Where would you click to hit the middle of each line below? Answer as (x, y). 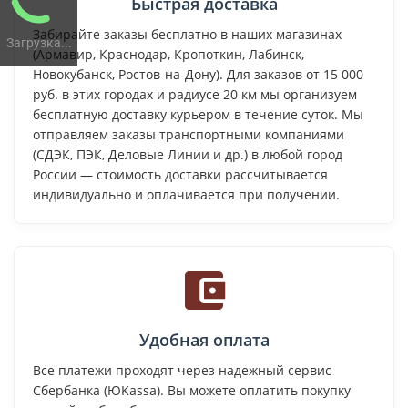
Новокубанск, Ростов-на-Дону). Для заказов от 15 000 (198, 74)
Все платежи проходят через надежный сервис (182, 370)
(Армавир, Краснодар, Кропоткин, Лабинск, (168, 54)
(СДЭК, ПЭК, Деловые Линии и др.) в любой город (188, 154)
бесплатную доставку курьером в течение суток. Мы (198, 114)
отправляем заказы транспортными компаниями (189, 134)
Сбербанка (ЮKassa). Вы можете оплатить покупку (192, 390)
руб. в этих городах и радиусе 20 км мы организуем (195, 94)
